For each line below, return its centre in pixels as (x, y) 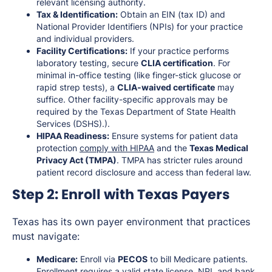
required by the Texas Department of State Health (136, 111)
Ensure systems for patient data (174, 135)
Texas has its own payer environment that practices (131, 221)
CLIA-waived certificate (166, 87)
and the (172, 148)
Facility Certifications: (82, 50)
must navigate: (46, 236)
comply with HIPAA (117, 148)
